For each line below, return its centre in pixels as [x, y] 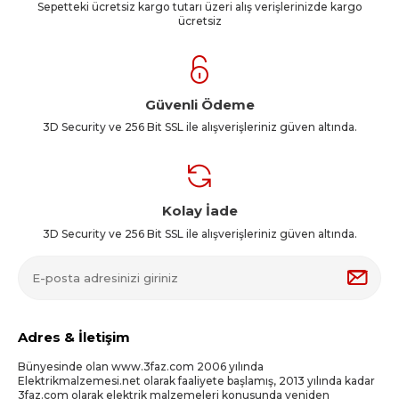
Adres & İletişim [74, 337]
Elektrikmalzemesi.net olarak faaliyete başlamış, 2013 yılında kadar [196, 381]
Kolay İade [199, 211]
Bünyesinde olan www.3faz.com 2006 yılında [141, 367]
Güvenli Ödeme [199, 104]
